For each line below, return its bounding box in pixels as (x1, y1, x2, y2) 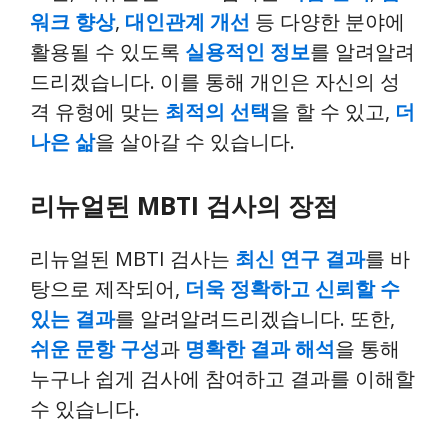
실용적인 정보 (185, 37, 310, 65)
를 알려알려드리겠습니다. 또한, (115, 304, 395, 332)
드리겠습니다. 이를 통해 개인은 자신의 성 (30, 67, 400, 95)
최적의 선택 (165, 97, 270, 125)
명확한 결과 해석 (185, 334, 335, 362)
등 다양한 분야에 (250, 7, 405, 35)
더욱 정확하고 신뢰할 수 (185, 274, 400, 302)
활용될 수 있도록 (30, 37, 185, 65)
